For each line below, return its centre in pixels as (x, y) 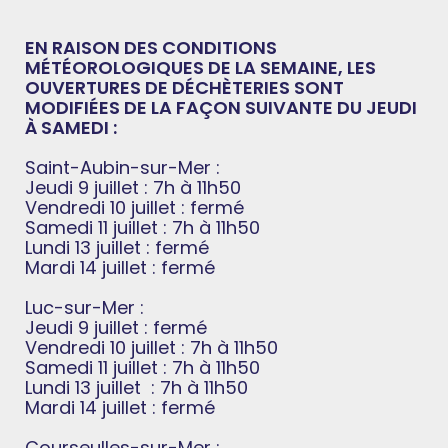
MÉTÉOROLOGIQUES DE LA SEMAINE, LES (200, 67)
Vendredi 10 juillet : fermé (134, 207)
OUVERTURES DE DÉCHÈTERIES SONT (184, 87)
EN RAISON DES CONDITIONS (151, 47)
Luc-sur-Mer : (84, 307)
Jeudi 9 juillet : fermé (116, 327)
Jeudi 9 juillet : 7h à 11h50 (133, 187)
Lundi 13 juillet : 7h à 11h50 (136, 387)
